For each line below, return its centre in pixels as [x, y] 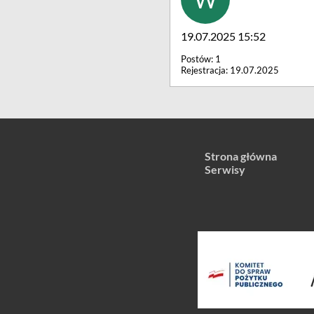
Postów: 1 [201, 59]
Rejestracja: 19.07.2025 [230, 70]
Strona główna [241, 156]
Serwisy [225, 169]
